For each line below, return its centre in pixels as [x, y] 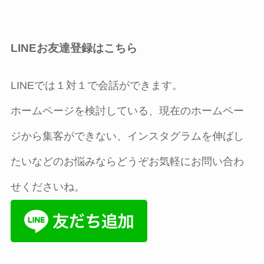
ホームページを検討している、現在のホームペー [127, 110]
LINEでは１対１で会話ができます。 [96, 85]
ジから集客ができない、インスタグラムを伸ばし [127, 136]
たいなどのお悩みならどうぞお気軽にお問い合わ [127, 161]
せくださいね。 [47, 187]
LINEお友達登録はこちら [74, 48]
